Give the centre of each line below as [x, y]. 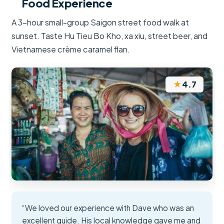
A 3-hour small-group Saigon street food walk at [100, 22]
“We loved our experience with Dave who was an [108, 208]
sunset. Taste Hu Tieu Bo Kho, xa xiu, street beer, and [110, 36]
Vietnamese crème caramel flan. [71, 49]
